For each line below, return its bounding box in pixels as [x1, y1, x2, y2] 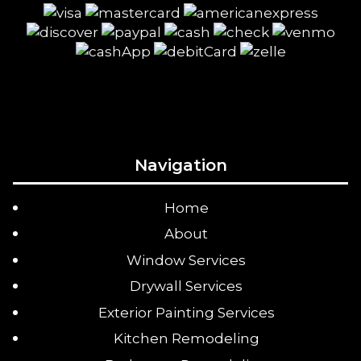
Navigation [134, 155, 227, 175]
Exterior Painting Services [98, 304, 275, 321]
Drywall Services [130, 278, 243, 295]
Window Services [127, 251, 246, 268]
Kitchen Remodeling [113, 330, 259, 347]
